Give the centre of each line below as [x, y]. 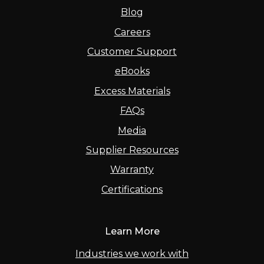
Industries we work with [132, 254]
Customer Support [132, 51]
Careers [132, 32]
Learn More [132, 231]
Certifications [132, 189]
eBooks [132, 71]
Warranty [132, 170]
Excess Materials [132, 91]
